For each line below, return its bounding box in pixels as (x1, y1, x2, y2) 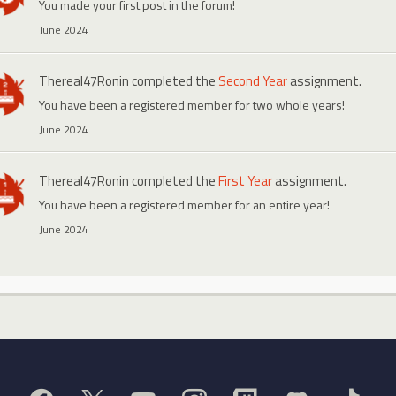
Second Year (217, 70, 287, 91)
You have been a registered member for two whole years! (38, 95, 345, 114)
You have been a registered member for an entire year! (38, 194, 330, 214)
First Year (217, 170, 272, 191)
